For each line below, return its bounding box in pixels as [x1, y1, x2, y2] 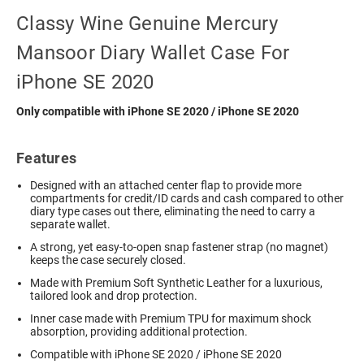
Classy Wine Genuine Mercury [16, 11, 278, 35]
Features [16, 149, 76, 167]
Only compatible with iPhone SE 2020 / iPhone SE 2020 [16, 104, 299, 118]
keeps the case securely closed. [30, 253, 187, 266]
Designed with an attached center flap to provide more [30, 178, 302, 192]
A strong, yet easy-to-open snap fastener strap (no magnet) [30, 240, 329, 253]
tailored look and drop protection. [30, 288, 198, 302]
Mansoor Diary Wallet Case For [16, 41, 290, 64]
